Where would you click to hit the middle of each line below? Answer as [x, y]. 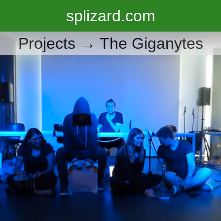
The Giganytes [151, 43]
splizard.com [110, 16]
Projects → [59, 43]
